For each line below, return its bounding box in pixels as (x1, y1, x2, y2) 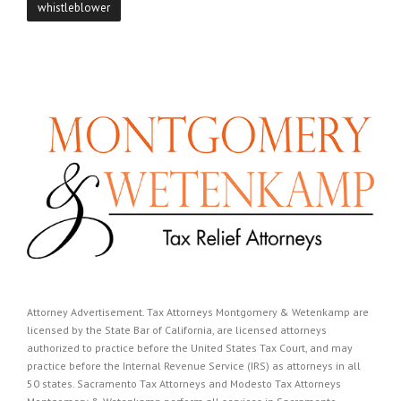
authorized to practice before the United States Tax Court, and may (27, 341, 353, 355)
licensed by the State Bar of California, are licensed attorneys (27, 323, 327, 337)
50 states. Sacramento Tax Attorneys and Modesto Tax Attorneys (27, 377, 341, 391)
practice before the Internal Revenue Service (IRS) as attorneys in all (27, 359, 361, 373)
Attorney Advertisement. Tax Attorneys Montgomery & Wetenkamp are (27, 305, 369, 320)
